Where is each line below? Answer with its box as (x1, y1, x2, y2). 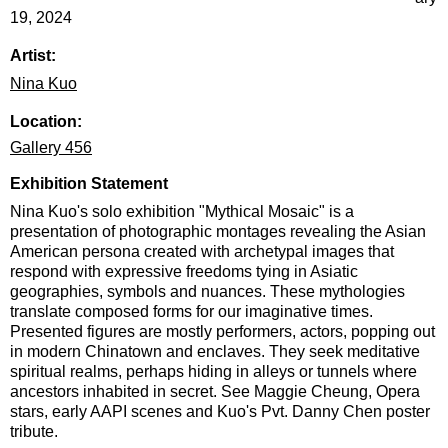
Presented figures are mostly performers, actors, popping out (10, 322, 435, 340)
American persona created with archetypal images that (10, 242, 394, 260)
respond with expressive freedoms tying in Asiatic (10, 262, 358, 280)
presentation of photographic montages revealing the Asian (10, 222, 426, 240)
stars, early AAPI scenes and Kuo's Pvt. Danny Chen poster (10, 402, 430, 420)
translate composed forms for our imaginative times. (10, 302, 373, 320)
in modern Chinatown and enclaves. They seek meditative (10, 342, 420, 360)
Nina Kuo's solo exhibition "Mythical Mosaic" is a (10, 202, 354, 220)
